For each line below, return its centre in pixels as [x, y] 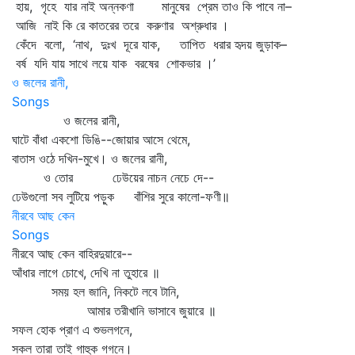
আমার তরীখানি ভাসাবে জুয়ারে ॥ [114, 311]
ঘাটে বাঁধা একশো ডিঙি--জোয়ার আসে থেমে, [101, 139]
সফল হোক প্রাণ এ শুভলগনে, [72, 330]
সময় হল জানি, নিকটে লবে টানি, [95, 292]
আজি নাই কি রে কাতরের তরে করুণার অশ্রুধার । [120, 25]
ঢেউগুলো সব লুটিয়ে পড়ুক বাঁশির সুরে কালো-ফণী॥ [121, 197]
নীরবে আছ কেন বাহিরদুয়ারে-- [72, 254]
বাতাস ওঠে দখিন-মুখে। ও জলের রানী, [90, 158]
